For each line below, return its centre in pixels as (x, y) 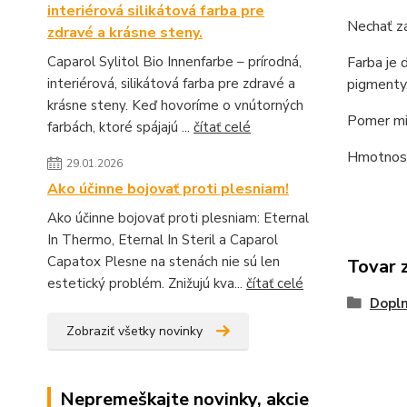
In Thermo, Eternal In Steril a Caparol (163, 240)
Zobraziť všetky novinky (134, 331)
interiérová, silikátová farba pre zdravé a (171, 84)
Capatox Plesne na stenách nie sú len (164, 262)
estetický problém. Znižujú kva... (147, 283)
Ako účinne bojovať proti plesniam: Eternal (178, 218)
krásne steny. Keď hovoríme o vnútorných (175, 105)
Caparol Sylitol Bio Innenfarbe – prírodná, (174, 62)
